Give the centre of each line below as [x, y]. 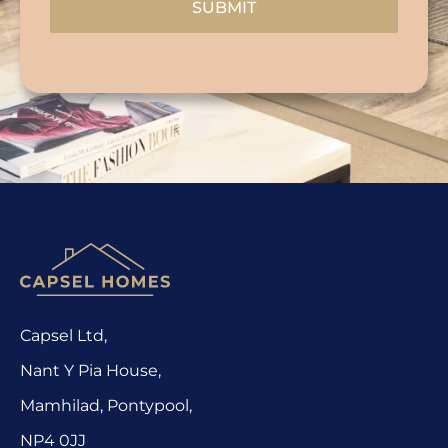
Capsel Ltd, [63, 335]
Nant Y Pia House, [90, 370]
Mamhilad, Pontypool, [106, 405]
